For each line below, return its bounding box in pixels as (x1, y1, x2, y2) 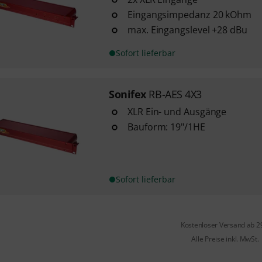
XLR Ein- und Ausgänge (127, 105, 227, 118)
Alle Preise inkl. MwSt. (191, 234, 259, 244)
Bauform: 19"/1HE (127, 120, 205, 133)
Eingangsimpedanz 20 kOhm (127, 8, 252, 21)
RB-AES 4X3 (149, 87, 202, 101)
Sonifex (108, 87, 146, 101)
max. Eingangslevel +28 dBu (127, 23, 247, 36)
